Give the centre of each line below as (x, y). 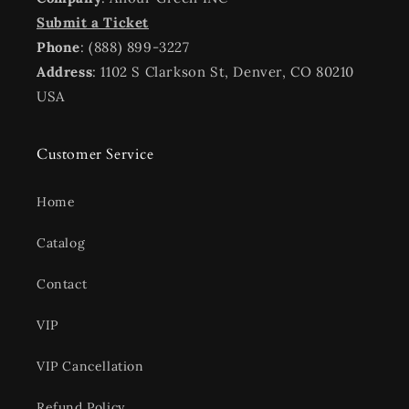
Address (65, 72)
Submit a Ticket (93, 23)
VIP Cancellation (90, 367)
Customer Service (95, 155)
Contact (62, 284)
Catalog (61, 243)
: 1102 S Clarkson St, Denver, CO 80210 (224, 72)
